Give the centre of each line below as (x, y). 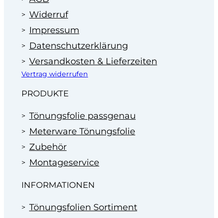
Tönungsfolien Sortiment (83, 207)
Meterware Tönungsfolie (82, 132)
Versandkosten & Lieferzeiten (93, 61)
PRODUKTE (45, 94)
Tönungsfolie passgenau (82, 116)
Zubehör (48, 147)
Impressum (54, 30)
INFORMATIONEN (58, 185)
